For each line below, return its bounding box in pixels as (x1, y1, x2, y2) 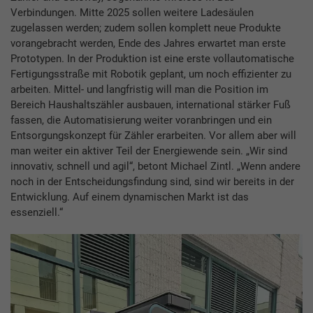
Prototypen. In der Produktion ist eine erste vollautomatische (10, 52, 294, 66)
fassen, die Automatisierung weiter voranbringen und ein (10, 114, 272, 127)
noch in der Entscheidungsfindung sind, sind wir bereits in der (10, 175, 294, 189)
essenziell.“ (10, 206, 63, 219)
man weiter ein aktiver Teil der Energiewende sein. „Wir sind (10, 145, 287, 158)
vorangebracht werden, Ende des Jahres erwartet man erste (10, 37, 286, 50)
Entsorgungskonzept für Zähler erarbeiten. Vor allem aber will (10, 129, 296, 143)
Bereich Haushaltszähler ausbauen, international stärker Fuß (10, 99, 291, 112)
